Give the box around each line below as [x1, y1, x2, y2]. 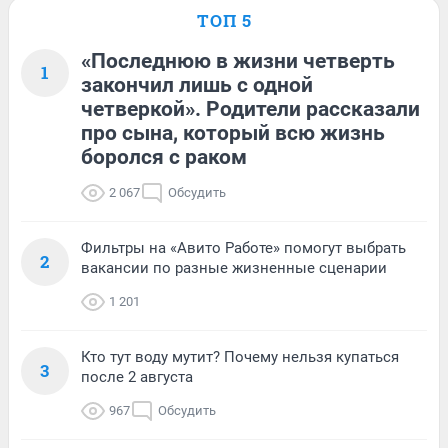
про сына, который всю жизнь [81, 121, 385, 146]
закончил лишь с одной [81, 73, 313, 98]
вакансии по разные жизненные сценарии [81, 259, 387, 278]
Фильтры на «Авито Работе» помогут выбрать [81, 239, 406, 258]
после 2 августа [81, 368, 193, 387]
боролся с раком [81, 145, 247, 170]
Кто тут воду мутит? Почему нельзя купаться [81, 348, 399, 367]
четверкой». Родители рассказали [81, 97, 420, 122]
